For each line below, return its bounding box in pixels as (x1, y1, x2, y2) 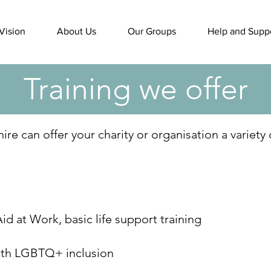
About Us (57, 26, 96, 36)
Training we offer (23, 71, 248, 107)
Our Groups (128, 26, 176, 36)
